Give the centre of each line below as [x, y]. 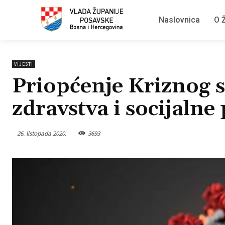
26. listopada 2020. [42, 133]
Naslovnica [179, 20]
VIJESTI [24, 64]
